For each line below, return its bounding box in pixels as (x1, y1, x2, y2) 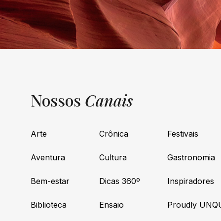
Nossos (31, 89, 85, 110)
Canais (85, 89, 133, 110)
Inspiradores (167, 176, 215, 186)
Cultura (99, 152, 127, 162)
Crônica (99, 128, 128, 139)
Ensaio (99, 199, 124, 210)
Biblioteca (31, 199, 67, 210)
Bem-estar (31, 176, 70, 186)
